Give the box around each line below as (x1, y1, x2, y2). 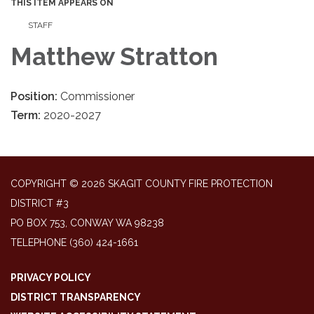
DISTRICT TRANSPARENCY (11, 292, 141, 303)
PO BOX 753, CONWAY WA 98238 (11, 217, 164, 228)
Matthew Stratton (11, 42, 218, 71)
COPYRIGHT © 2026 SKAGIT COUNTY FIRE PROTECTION (11, 178, 273, 189)
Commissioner (60, 90, 135, 103)
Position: (11, 90, 60, 103)
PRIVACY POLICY (11, 272, 91, 283)
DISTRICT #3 (11, 198, 69, 209)
